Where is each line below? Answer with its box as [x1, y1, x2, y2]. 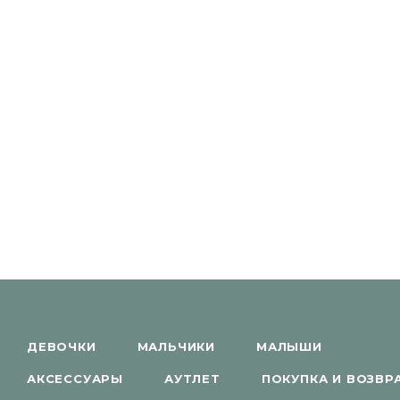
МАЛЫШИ [256, 339, 322, 354]
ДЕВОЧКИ [27, 339, 96, 354]
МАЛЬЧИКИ [137, 339, 216, 354]
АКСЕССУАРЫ [27, 371, 123, 386]
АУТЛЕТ [164, 371, 221, 386]
